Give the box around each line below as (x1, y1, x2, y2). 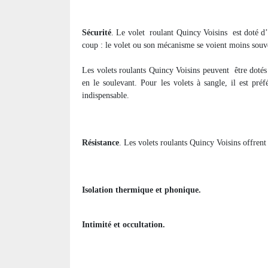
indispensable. (82, 91, 129, 100)
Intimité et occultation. (82, 220, 165, 230)
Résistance (82, 138, 119, 148)
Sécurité (82, 28, 111, 38)
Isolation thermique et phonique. (82, 185, 201, 195)
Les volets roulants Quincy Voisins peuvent (82, 66, 232, 75)
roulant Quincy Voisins (150, 28, 228, 38)
